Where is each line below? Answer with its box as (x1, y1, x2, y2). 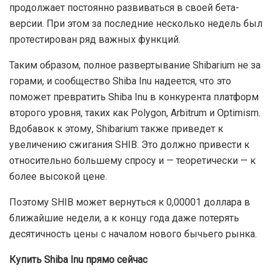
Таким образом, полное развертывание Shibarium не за (9, 59, 261, 71)
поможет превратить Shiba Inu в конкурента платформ (9, 91, 259, 103)
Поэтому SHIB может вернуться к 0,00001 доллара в (9, 196, 250, 208)
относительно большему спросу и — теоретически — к (9, 154, 256, 166)
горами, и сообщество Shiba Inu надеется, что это (9, 75, 231, 87)
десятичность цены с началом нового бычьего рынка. (9, 228, 257, 240)
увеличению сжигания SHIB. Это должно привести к (9, 138, 250, 150)
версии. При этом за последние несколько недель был (9, 17, 262, 29)
